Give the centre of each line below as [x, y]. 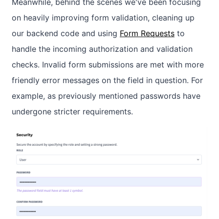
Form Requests [147, 33]
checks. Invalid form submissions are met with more [108, 65]
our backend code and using [66, 33]
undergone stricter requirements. [72, 112]
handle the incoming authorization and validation [102, 49]
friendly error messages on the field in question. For [107, 80]
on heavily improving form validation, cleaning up [103, 18]
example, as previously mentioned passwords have [106, 96]
